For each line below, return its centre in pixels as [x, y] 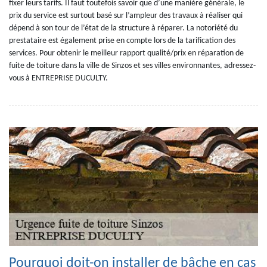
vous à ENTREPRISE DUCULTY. [58, 78]
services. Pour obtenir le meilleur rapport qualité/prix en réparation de [126, 53]
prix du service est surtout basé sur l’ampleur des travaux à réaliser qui [126, 16]
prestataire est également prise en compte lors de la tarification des [122, 41]
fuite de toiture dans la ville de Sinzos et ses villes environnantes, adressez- [132, 66]
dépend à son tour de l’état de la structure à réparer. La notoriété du [123, 28]
